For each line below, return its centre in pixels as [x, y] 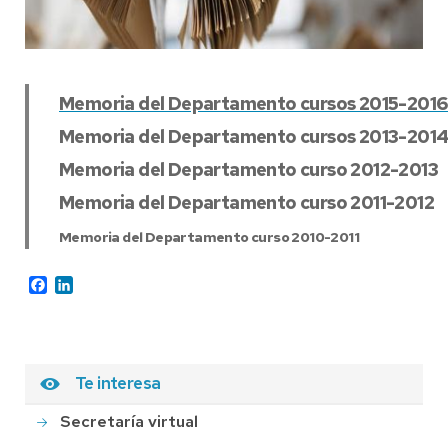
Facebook [81, 283]
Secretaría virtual [129, 421]
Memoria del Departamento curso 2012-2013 [248, 169]
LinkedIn [101, 283]
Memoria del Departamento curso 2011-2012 [246, 202]
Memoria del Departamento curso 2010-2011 [209, 236]
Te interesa [118, 383]
